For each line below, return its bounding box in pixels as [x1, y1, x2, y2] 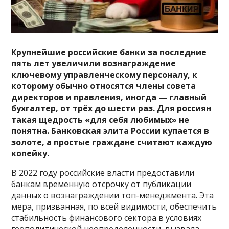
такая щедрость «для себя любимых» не [11, 113, 190, 125]
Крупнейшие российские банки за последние [11, 46, 207, 58]
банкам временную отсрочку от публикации [11, 178, 192, 190]
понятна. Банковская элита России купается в [11, 125, 210, 136]
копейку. [11, 147, 50, 159]
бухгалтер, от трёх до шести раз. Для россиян [11, 102, 212, 114]
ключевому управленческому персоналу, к [11, 68, 198, 80]
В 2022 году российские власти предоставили [11, 167, 195, 178]
